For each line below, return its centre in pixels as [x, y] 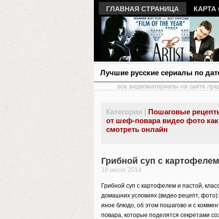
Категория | [126, 112]
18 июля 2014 [121, 170]
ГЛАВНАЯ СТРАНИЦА [142, 9]
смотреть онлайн [137, 129]
